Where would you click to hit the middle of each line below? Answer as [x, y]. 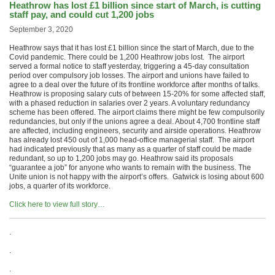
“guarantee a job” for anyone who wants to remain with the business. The [130, 168]
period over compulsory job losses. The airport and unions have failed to [129, 76]
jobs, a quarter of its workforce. [60, 186]
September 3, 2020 [41, 29]
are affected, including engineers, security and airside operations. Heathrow [135, 131]
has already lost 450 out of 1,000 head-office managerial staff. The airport [132, 140]
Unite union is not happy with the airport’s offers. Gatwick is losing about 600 [137, 177]
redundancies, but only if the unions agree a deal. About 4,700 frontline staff [134, 122]
